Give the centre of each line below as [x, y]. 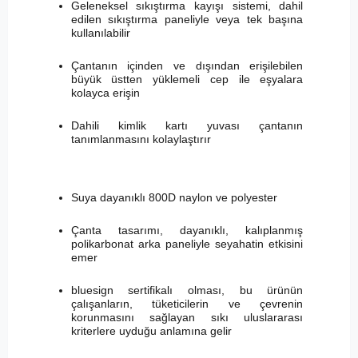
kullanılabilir [100, 32]
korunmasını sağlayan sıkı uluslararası [187, 317]
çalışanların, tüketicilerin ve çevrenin [187, 303]
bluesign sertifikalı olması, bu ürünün [187, 290]
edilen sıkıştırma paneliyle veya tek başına [187, 19]
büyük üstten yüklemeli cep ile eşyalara [187, 79]
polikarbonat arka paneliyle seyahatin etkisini [187, 243]
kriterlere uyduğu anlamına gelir [151, 330]
